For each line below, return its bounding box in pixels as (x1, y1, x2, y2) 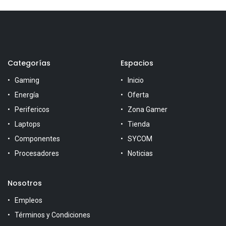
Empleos (15, 196, 42, 205)
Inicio (128, 76, 144, 85)
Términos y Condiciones (15, 211, 90, 219)
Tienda (128, 120, 150, 129)
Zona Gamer (128, 105, 167, 114)
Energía (15, 91, 39, 99)
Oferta (128, 91, 149, 99)
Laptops (15, 120, 40, 129)
